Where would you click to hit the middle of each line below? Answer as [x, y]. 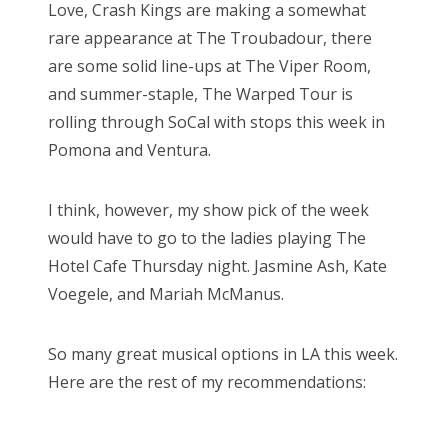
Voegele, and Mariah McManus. [166, 293]
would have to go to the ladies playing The [207, 237]
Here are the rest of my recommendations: [207, 381]
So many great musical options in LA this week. [223, 353]
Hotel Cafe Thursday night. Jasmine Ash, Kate [217, 265]
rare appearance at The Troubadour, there [210, 37]
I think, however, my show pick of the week [208, 209]
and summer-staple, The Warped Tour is [200, 93]
